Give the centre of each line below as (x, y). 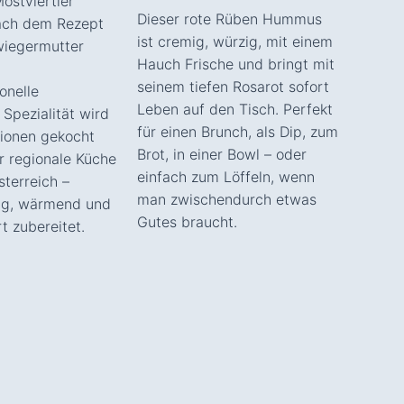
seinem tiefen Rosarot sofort (233, 86)
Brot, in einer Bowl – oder (222, 154)
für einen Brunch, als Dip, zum (238, 131)
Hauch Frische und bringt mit (236, 64)
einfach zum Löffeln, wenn (226, 176)
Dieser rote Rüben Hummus (230, 18)
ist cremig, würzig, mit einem (235, 41)
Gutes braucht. (187, 221)
